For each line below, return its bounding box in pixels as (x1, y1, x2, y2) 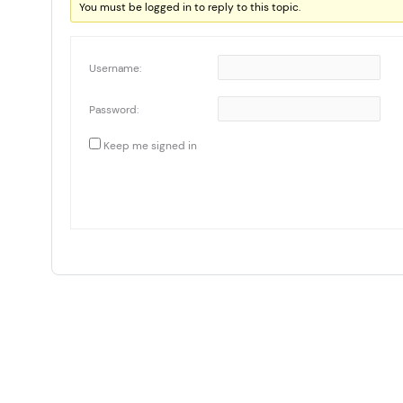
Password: (89, 103, 139, 118)
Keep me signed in (103, 139, 197, 154)
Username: (89, 61, 141, 76)
